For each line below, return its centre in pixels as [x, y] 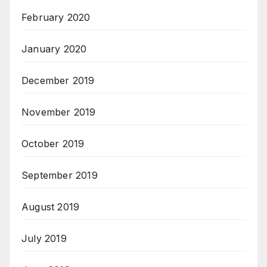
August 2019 [51, 207]
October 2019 [53, 144]
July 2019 [44, 239]
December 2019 [58, 81]
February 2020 [56, 18]
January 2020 [54, 49]
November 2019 [59, 112]
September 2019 [60, 176]
